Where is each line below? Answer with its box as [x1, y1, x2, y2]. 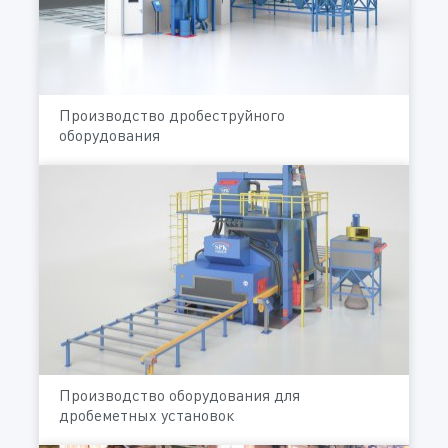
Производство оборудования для [59, 385, 300, 405]
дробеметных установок [59, 405, 234, 425]
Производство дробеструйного [59, 105, 285, 126]
